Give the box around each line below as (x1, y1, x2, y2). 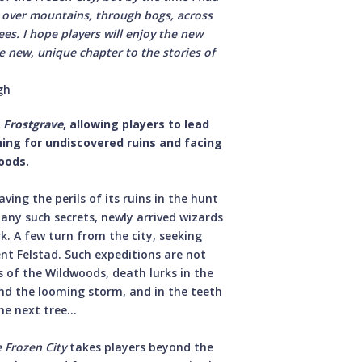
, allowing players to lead (63, 116, 209, 132)
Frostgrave (3, 116, 63, 132)
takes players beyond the (66, 339, 213, 355)
